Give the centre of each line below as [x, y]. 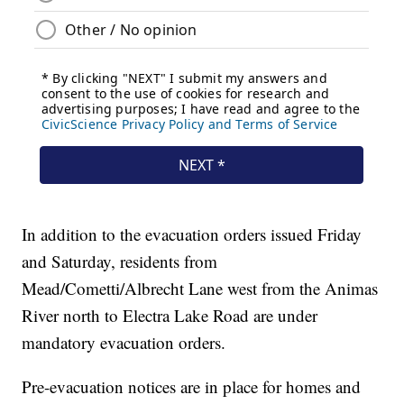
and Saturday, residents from [120, 262]
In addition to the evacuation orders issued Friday [192, 234]
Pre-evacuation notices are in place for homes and [192, 387]
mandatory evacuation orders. [127, 343]
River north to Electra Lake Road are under [170, 316]
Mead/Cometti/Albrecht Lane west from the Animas [200, 289]
